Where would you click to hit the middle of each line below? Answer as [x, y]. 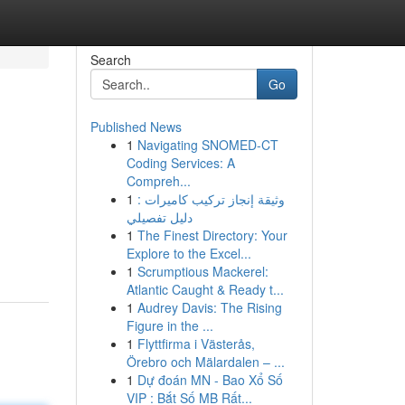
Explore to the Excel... [188, 253]
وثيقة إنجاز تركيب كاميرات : [211, 199]
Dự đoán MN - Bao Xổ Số [210, 380]
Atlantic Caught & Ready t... [205, 289]
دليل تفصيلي [159, 217]
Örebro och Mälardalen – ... [205, 362]
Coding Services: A [180, 163]
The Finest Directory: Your [212, 235]
